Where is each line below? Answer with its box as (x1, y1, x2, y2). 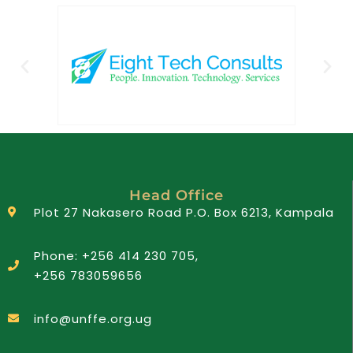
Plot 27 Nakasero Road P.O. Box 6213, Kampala (33, 203, 334, 221)
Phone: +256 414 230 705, (33, 247, 199, 264)
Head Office (128, 186, 224, 204)
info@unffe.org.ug (33, 310, 152, 327)
